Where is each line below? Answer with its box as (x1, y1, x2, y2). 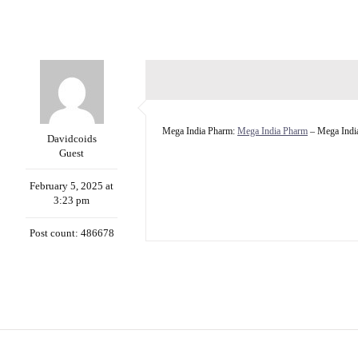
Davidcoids (46, 133, 97, 145)
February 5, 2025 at (30, 180, 113, 192)
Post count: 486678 (29, 227, 114, 239)
